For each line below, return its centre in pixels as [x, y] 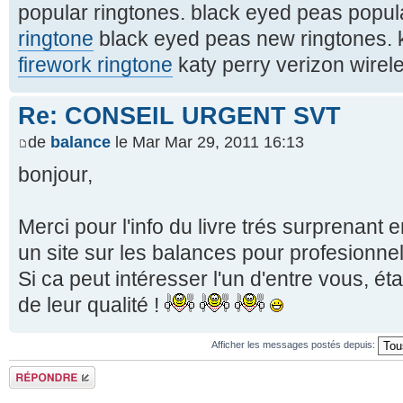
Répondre [31, 372]
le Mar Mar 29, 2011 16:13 [207, 143]
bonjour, [55, 175]
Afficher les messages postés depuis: [295, 345]
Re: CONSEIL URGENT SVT [179, 116]
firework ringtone [95, 64]
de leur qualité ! [91, 305]
